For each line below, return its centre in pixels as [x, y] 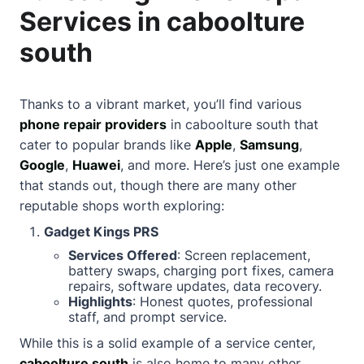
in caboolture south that [243, 124]
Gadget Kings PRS [101, 232]
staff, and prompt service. [147, 317]
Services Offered [123, 255]
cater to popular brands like [107, 145]
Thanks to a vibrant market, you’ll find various [160, 104]
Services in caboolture [162, 22]
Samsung [269, 145]
